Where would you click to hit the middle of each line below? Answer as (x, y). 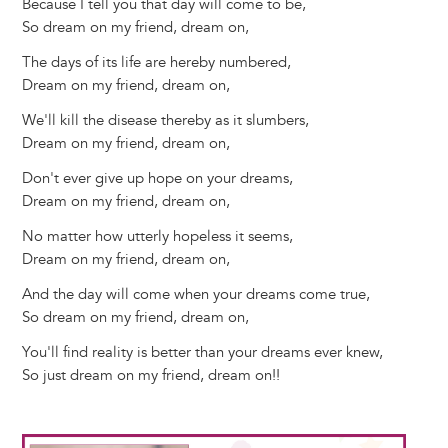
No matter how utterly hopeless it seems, (157, 237)
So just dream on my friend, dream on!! (150, 376)
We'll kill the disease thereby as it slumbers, (165, 121)
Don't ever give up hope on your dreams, (157, 179)
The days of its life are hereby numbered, (156, 63)
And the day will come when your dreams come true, (195, 295)
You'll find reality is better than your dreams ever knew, (202, 353)
